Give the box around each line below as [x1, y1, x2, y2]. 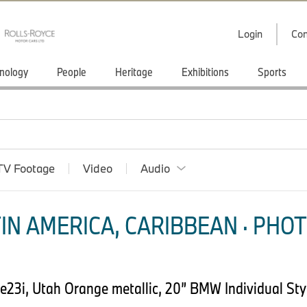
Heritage [115, 64, 153, 79]
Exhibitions [182, 64, 229, 79]
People [57, 64, 86, 79]
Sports [258, 64, 286, 79]
